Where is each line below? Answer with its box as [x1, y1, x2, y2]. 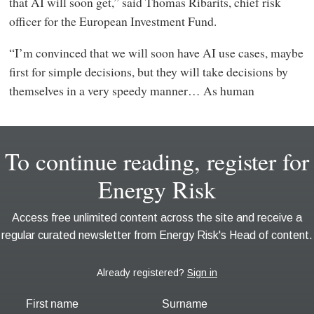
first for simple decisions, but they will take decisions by [8, 63, 288, 81]
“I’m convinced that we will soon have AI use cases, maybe [8, 44, 303, 62]
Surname [162, 296, 208, 311]
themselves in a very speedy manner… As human [8, 82, 254, 100]
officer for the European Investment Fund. [8, 12, 217, 29]
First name [25, 296, 78, 311]
